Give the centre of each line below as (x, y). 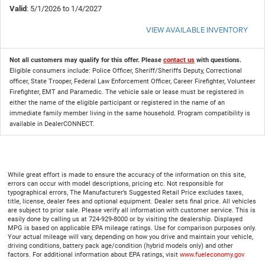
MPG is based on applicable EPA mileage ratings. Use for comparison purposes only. (132, 228)
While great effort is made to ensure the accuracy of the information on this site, (127, 174)
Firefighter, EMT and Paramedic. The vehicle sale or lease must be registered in (127, 92)
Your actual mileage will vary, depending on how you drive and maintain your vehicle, (130, 237)
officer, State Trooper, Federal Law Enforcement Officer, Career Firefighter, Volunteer (132, 81)
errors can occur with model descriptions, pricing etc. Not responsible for (116, 183)
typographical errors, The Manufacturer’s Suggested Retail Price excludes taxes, (125, 192)
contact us (179, 60)
